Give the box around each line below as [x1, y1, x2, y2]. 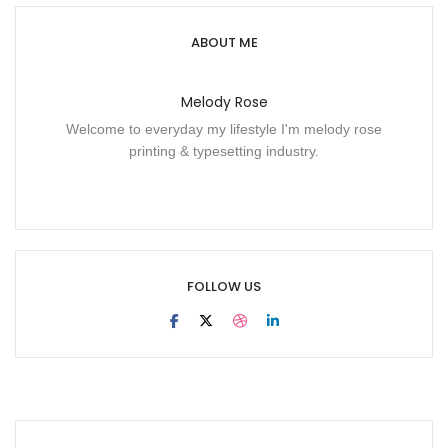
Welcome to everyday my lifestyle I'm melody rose [66, 121, 382, 138]
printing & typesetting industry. [129, 143, 319, 160]
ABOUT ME [190, 33, 258, 53]
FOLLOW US [187, 277, 261, 297]
